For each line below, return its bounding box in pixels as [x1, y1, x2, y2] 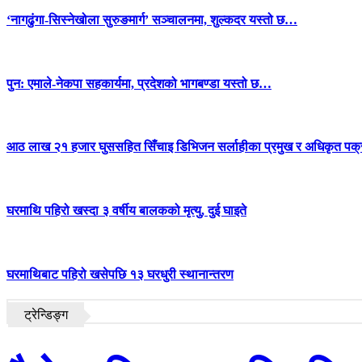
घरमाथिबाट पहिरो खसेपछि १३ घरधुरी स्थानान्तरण [6, 267, 234, 281]
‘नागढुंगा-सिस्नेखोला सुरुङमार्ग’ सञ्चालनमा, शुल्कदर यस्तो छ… [6, 13, 297, 27]
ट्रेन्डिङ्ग [24, 308, 68, 322]
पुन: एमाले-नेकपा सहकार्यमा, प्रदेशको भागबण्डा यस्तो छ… [6, 76, 271, 90]
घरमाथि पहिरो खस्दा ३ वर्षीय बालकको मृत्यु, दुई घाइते [6, 204, 246, 218]
